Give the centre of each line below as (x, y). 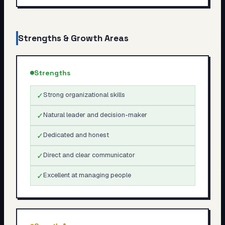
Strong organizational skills (84, 94)
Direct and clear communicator (89, 155)
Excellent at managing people (87, 175)
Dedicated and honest (76, 135)
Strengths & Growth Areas (73, 38)
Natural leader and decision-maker (95, 115)
